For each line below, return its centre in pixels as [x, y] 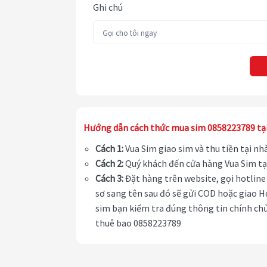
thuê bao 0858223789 [138, 223]
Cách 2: [109, 164]
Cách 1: [109, 149]
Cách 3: [109, 178]
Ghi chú [108, 7]
